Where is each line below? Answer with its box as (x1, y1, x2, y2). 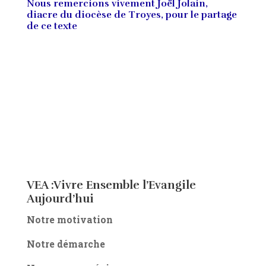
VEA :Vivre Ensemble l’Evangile (26, 178, 196, 193)
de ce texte (26, 20, 77, 33)
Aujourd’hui (26, 192, 94, 207)
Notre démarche (26, 237, 105, 251)
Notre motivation (26, 213, 113, 226)
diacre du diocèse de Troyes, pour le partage (26, 9, 237, 21)
